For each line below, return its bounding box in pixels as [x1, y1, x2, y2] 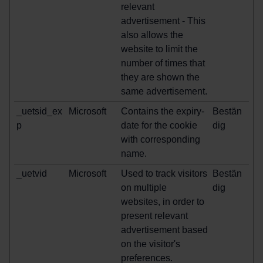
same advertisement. [121, 86, 207, 96]
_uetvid [16, 168, 47, 178]
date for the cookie [121, 120, 197, 130]
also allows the [121, 30, 183, 40]
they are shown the [121, 72, 200, 82]
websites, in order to [121, 197, 204, 207]
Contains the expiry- [121, 106, 204, 116]
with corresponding [121, 134, 200, 144]
